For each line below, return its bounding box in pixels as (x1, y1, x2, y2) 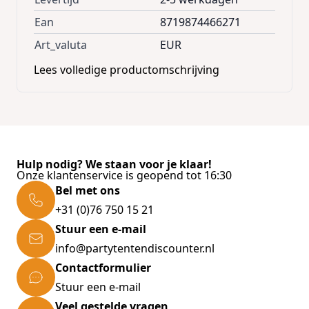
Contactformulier (55, 260, 151, 276)
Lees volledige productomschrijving (34, 62, 219, 78)
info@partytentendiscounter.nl (55, 241, 215, 257)
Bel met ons (55, 183, 120, 199)
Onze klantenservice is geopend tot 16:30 (17, 168, 232, 183)
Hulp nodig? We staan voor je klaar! (17, 157, 212, 172)
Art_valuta (34, 37, 87, 53)
